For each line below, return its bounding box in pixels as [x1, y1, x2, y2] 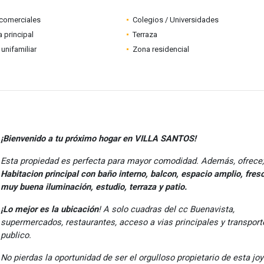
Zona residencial [132, 45, 189, 54]
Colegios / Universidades [132, 15, 219, 24]
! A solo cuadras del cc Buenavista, [98, 204, 235, 214]
